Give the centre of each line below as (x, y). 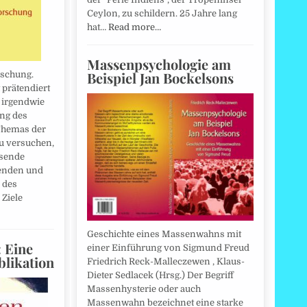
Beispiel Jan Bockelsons (160, 77)
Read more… (135, 27)
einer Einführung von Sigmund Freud (168, 248)
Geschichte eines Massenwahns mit (164, 234)
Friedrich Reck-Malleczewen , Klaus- (166, 262)
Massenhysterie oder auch (144, 289)
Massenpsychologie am (159, 64)
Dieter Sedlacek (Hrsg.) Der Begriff (160, 275)
